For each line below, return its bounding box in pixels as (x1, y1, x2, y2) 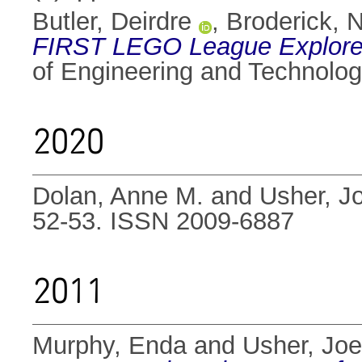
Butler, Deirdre (32, 7, 192, 36)
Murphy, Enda (32, 331, 187, 360)
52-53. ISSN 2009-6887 (32, 207, 294, 236)
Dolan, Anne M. (32, 182, 204, 211)
